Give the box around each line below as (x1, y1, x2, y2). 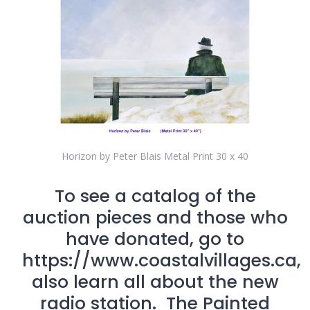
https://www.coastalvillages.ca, (22, 248, 301, 273)
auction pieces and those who (22, 206, 288, 230)
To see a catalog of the (54, 184, 256, 208)
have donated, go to (66, 227, 244, 251)
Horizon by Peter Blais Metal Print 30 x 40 (62, 149, 248, 163)
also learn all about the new (31, 270, 279, 294)
